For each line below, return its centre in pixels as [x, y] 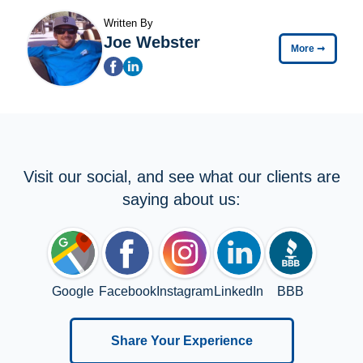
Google [73, 291]
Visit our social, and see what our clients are [181, 176]
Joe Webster [152, 42]
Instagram [184, 291]
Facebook [127, 291]
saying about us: [181, 199]
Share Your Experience [181, 340]
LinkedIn [239, 291]
